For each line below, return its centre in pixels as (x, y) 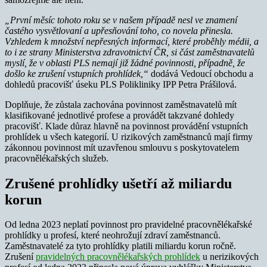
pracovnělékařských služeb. (57, 158)
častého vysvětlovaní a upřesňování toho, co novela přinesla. (119, 30)
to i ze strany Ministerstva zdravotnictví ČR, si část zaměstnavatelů (130, 52)
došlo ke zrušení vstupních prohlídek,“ (78, 73)
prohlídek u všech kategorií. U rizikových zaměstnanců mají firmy (129, 136)
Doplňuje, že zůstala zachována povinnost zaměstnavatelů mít (121, 104)
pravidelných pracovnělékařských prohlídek (118, 257)
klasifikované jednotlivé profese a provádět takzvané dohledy (119, 115)
